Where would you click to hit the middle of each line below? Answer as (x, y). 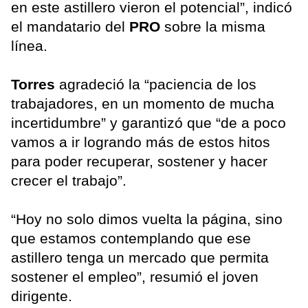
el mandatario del (70, 26)
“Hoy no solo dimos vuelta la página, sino (147, 219)
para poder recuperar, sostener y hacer (139, 161)
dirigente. (42, 296)
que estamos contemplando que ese (131, 238)
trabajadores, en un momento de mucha (143, 103)
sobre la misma (213, 26)
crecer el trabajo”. (69, 180)
